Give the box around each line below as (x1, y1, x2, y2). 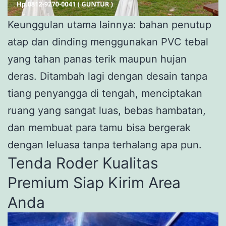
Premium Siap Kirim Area (8, 173, 181, 192)
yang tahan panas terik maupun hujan (8, 52, 187, 65)
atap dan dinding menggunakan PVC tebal (8, 35, 208, 48)
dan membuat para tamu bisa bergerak (8, 121, 191, 134)
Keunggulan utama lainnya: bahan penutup (8, 18, 211, 31)
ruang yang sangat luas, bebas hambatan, (8, 104, 206, 117)
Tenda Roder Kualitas (8, 153, 158, 172)
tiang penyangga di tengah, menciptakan (8, 87, 202, 99)
